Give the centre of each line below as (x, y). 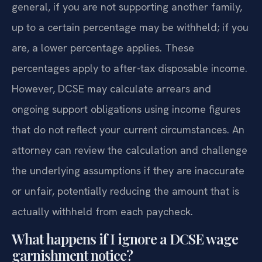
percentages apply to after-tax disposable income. (130, 68)
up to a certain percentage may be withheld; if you (130, 27)
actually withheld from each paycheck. (102, 212)
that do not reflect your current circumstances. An (128, 130)
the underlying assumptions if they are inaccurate (128, 171)
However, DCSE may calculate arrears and (111, 89)
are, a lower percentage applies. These (103, 48)
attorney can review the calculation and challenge (130, 150)
